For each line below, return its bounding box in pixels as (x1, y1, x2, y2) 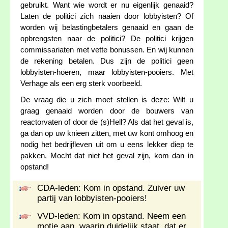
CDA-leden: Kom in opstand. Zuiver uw (37, 183, 185, 193)
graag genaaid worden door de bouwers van (20, 107, 193, 116)
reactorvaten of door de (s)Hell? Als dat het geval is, (20, 118, 193, 127)
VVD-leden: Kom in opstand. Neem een (37, 211, 186, 221)
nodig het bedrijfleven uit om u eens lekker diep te (20, 140, 193, 149)
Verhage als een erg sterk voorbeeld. (20, 79, 142, 88)
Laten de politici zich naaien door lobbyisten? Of (20, 12, 193, 21)
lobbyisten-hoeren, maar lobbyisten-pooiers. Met (20, 68, 193, 77)
